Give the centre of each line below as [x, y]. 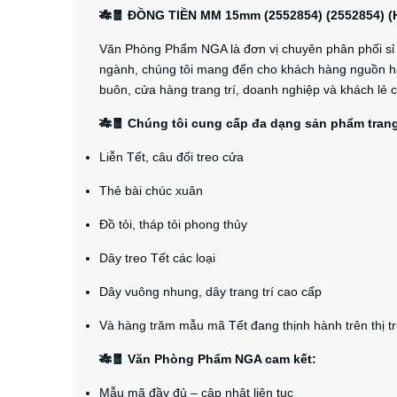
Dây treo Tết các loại [157, 258]
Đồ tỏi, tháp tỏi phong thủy [173, 224]
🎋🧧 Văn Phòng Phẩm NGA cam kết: [208, 359]
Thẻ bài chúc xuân [151, 191]
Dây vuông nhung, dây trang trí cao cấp [210, 292]
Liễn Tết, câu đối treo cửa [171, 157]
